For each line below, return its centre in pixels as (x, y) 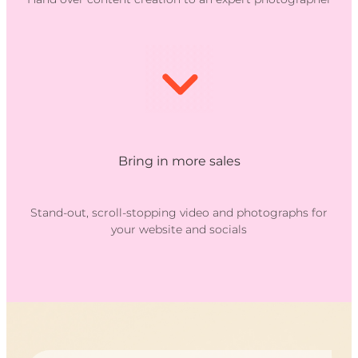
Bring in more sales (179, 161)
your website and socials (179, 229)
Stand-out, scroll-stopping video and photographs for (179, 213)
